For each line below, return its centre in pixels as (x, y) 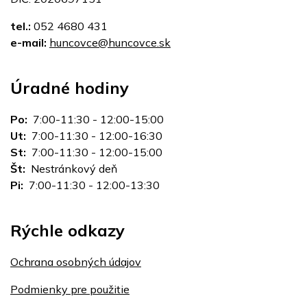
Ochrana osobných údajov (76, 262)
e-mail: (28, 42)
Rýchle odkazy (67, 230)
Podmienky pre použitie (70, 289)
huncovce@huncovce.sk (110, 42)
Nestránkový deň (71, 169)
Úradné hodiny (70, 88)
